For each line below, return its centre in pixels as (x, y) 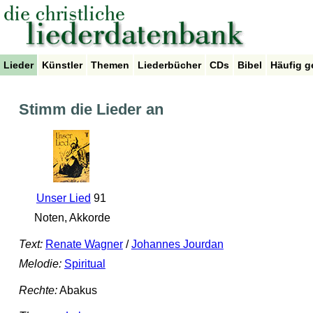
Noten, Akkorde (71, 218)
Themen (110, 65)
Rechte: (38, 290)
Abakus (77, 290)
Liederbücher (169, 65)
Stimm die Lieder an (91, 110)
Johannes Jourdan (177, 245)
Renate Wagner (84, 245)
